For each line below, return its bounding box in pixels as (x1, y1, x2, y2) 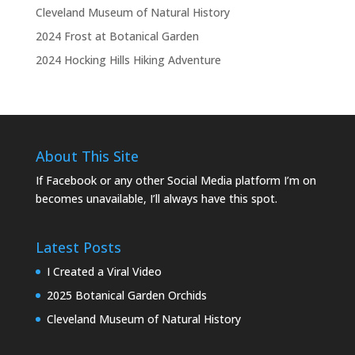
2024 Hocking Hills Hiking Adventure (35, 52, 221, 67)
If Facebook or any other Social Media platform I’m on (35, 172, 316, 188)
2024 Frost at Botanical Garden (35, 28, 199, 44)
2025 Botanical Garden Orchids (46, 288, 207, 303)
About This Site (35, 146, 139, 166)
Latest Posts (35, 238, 121, 258)
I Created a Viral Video (46, 264, 162, 280)
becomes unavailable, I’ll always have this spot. (35, 190, 277, 206)
